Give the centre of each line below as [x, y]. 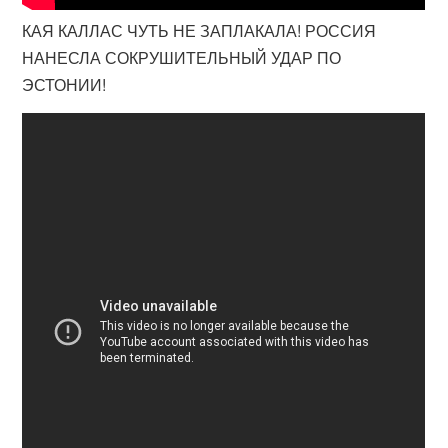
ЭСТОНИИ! [64, 84]
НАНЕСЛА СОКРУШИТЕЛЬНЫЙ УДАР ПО [182, 57]
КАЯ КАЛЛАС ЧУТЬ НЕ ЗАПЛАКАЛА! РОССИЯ [199, 30]
